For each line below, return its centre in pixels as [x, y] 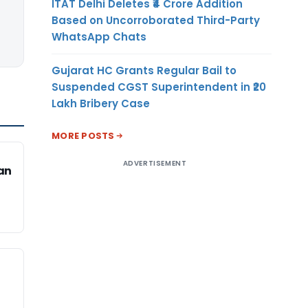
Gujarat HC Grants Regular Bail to [144, 70]
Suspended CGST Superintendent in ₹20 [159, 87]
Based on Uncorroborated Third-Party [156, 20]
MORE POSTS [83, 135]
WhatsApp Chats [99, 36]
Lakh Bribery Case [101, 103]
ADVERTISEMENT [155, 163]
